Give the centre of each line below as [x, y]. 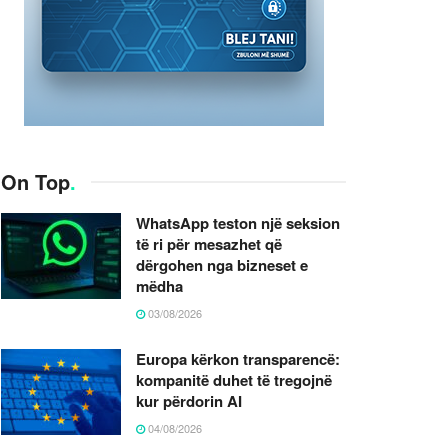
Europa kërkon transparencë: [238, 358]
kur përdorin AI [189, 400]
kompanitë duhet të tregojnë [234, 379]
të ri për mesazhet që [209, 243]
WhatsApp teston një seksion [238, 222]
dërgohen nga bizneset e [222, 264]
